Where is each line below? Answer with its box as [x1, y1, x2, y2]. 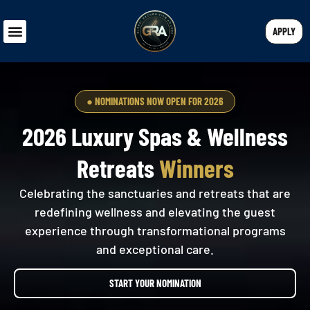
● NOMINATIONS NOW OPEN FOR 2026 [86, 95, 224, 107]
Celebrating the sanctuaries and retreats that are [19, 185, 291, 201]
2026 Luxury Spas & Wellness [22, 121, 288, 151]
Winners [158, 153, 234, 183]
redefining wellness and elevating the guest [35, 204, 275, 219]
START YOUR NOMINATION [109, 277, 201, 290]
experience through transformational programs [24, 223, 286, 238]
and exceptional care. [96, 241, 214, 257]
